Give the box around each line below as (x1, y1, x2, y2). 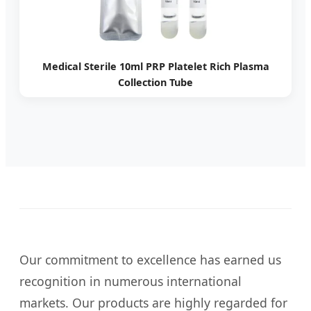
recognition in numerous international (19, 272, 242, 289)
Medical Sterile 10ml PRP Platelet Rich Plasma (42, 60, 269, 74)
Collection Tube (118, 76, 193, 90)
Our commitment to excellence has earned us (19, 251, 281, 268)
